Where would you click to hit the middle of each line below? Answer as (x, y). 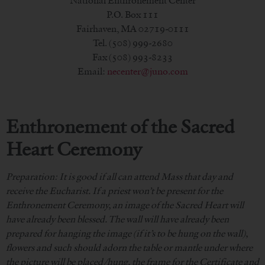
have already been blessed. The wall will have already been (117, 219)
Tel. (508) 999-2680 (132, 43)
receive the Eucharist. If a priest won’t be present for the (114, 190)
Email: (92, 71)
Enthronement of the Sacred (120, 126)
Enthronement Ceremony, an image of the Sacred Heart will (125, 205)
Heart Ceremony (74, 148)
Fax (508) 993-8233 (132, 57)
